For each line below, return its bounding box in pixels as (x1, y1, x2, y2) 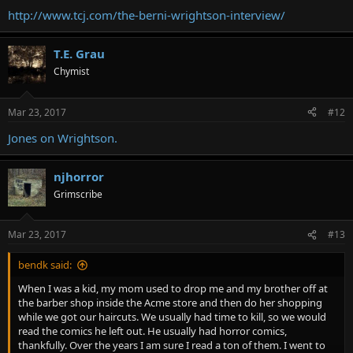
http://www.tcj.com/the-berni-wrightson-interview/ (8, 7, 285, 23)
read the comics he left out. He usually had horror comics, (18, 324, 287, 338)
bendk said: (18, 258, 72, 272)
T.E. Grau (54, 46, 105, 61)
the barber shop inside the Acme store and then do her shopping (18, 295, 322, 310)
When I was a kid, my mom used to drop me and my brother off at (18, 281, 328, 295)
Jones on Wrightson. (8, 129, 117, 146)
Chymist (54, 65, 89, 78)
